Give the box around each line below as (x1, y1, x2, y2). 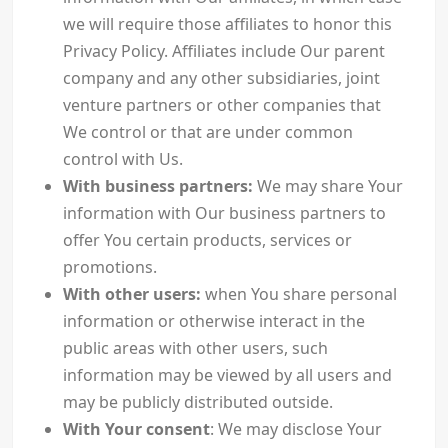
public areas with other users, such (62, 337, 328, 360)
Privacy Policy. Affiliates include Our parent (62, 40, 385, 63)
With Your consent (62, 418, 210, 441)
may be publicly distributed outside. (62, 391, 333, 414)
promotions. (62, 256, 157, 279)
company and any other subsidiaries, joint (62, 67, 380, 90)
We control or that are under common (62, 121, 353, 144)
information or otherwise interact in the (62, 310, 365, 333)
